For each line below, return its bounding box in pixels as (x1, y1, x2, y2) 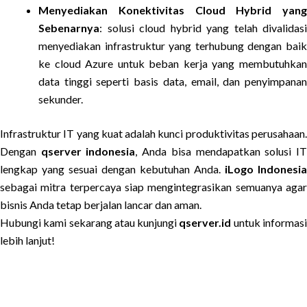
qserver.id (179, 216, 232, 229)
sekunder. (38, 93, 83, 106)
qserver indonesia (40, 145, 136, 158)
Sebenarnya (38, 21, 99, 34)
